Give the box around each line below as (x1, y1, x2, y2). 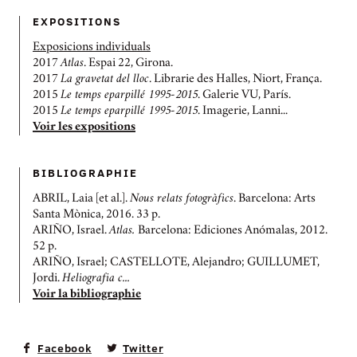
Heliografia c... (62, 273, 130, 285)
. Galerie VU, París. (198, 90, 291, 102)
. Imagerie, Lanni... (198, 106, 288, 118)
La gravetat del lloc (61, 74, 149, 86)
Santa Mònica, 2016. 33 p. (33, 210, 160, 222)
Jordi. (33, 273, 62, 285)
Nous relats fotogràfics (130, 194, 233, 206)
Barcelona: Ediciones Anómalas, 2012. (138, 226, 328, 237)
